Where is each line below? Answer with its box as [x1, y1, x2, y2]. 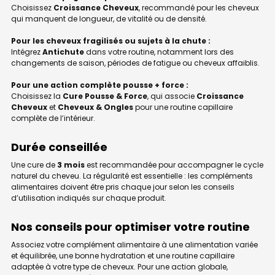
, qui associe [147, 90, 196, 101]
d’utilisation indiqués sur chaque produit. [11, 192, 166, 203]
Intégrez [11, 46, 42, 57]
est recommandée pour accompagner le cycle [85, 159, 263, 170]
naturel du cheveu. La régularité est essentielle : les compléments [11, 170, 253, 181]
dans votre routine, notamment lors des [84, 46, 234, 57]
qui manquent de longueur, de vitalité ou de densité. [11, 13, 207, 24]
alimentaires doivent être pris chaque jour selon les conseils [11, 181, 234, 192]
